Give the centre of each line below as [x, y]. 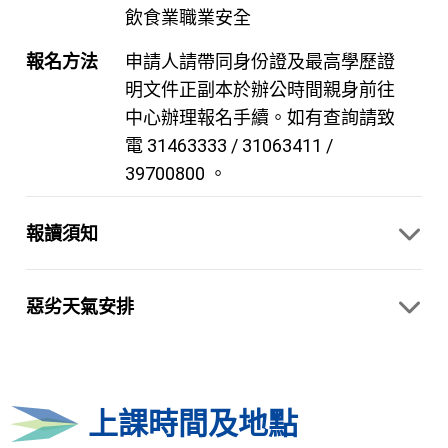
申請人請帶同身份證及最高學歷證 [260, 61]
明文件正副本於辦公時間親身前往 [260, 89]
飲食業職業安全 [188, 17]
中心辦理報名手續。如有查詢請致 [260, 117]
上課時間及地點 [193, 423]
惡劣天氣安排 [80, 306]
